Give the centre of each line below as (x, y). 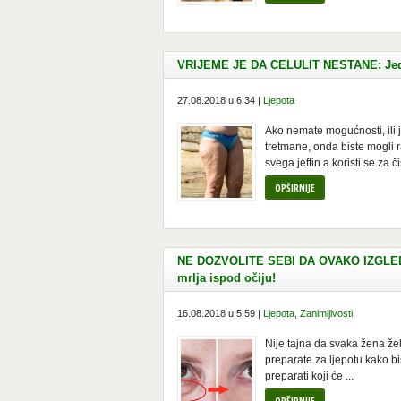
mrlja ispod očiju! (226, 278)
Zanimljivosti (326, 313)
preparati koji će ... (309, 376)
